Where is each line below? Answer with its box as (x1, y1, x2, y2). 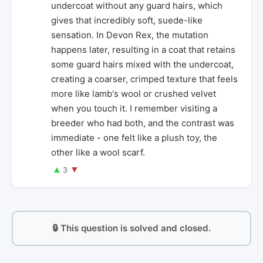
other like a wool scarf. (51, 146, 145, 158)
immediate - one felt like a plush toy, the (51, 131, 217, 143)
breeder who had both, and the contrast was (51, 117, 234, 129)
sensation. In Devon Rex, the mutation (51, 29, 208, 41)
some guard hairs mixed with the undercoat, (51, 58, 234, 70)
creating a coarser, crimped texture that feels (51, 73, 238, 85)
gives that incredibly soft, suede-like (51, 14, 203, 26)
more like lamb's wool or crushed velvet (51, 87, 216, 99)
